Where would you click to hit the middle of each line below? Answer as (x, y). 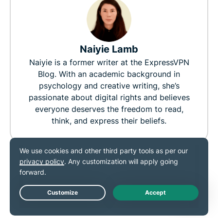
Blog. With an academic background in (109, 74)
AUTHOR (159, 205)
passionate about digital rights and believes (109, 97)
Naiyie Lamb (109, 49)
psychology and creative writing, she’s (109, 85)
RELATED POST (59, 193)
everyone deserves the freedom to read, (109, 109)
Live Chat (191, 200)
